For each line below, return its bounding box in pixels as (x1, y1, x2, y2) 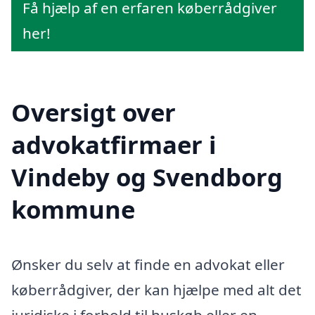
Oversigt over (11, 96, 176, 129)
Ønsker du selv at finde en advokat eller (11, 255, 285, 275)
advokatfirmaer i (11, 128, 217, 162)
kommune (11, 193, 135, 226)
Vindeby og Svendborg (11, 160, 283, 194)
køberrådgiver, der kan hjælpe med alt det (11, 280, 302, 300)
